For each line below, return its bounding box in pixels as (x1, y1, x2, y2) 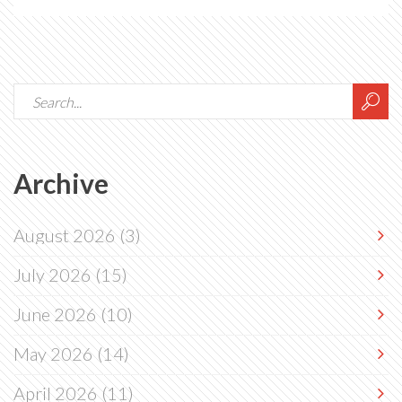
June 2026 (13, 303, 100, 325)
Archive (13, 167, 109, 199)
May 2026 (13, 343, 97, 364)
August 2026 (13, 224, 119, 246)
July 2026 (13, 264, 95, 285)
